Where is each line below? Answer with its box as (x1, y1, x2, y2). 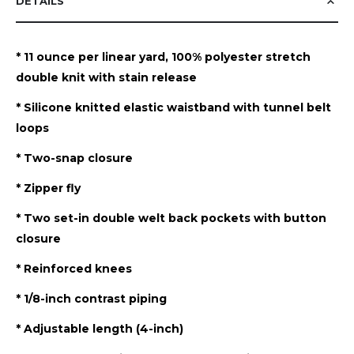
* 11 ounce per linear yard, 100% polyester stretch (16, 49, 311, 64)
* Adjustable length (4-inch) (16, 321, 183, 336)
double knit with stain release (16, 70, 197, 85)
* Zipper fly (16, 180, 81, 195)
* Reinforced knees (16, 261, 132, 276)
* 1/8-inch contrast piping (16, 291, 167, 306)
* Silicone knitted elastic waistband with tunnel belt (16, 100, 331, 115)
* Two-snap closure (16, 150, 133, 165)
